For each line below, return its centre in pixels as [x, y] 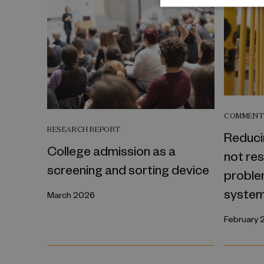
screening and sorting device [128, 169]
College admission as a [111, 151]
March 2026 [71, 195]
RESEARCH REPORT [84, 130]
